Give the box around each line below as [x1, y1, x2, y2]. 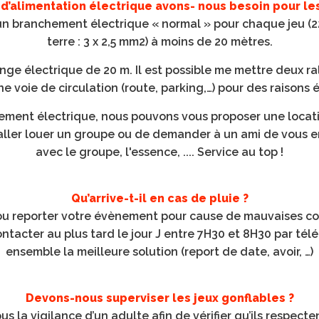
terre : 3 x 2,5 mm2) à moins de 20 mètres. [46, 35, 273, 48]
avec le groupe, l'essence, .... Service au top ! [36, 145, 283, 159]
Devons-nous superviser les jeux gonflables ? [25, 291, 294, 305]
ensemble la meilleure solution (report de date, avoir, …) [6, 245, 313, 258]
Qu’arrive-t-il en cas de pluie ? [70, 192, 249, 205]
